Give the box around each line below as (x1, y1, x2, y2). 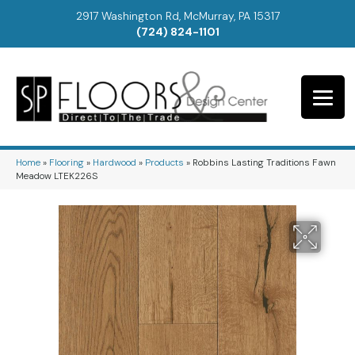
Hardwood (93, 155, 136, 169)
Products (145, 155, 184, 169)
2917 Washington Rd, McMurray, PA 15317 (75, 9, 280, 23)
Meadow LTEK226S (16, 169, 97, 182)
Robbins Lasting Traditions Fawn (193, 155, 336, 169)
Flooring (49, 155, 84, 169)
